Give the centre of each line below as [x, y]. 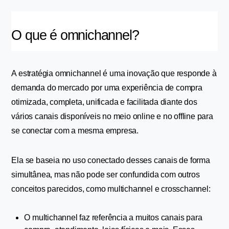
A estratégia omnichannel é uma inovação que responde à [114, 73]
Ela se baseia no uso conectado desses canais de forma [111, 160]
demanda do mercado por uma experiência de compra [107, 88]
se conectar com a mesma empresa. [75, 131]
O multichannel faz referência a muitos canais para [113, 217]
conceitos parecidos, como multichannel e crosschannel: [111, 189]
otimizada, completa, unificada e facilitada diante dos [104, 102]
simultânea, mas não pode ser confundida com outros [106, 175]
